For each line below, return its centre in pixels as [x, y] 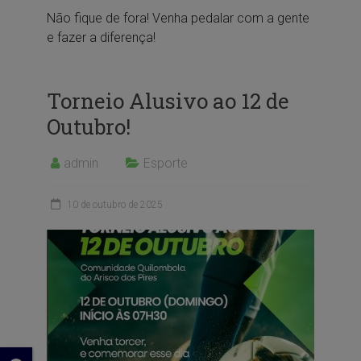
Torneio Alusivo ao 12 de [168, 100]
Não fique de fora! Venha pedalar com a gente [178, 18]
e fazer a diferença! [102, 37]
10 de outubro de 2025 [114, 204]
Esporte [165, 163]
